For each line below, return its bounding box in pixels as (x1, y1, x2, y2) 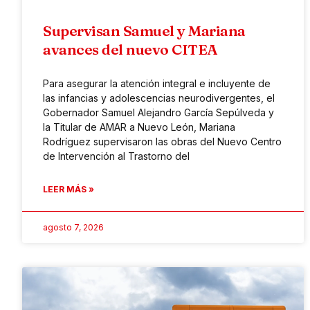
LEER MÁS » (43, 183, 94, 194)
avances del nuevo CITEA (43, 39, 218, 58)
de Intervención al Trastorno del (43, 149, 190, 162)
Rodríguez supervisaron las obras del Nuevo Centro (43, 135, 282, 147)
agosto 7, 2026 (43, 221, 104, 232)
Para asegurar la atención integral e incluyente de (43, 77, 271, 89)
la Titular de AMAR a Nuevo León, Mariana (43, 120, 235, 133)
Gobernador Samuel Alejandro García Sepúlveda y (43, 106, 274, 118)
